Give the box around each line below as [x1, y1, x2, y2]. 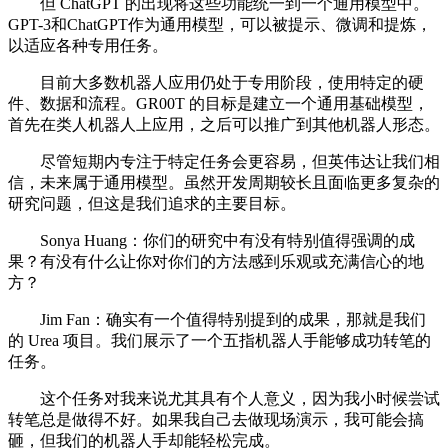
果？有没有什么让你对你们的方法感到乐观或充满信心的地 [8, 253, 424, 271]
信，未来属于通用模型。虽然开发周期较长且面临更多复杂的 [8, 174, 440, 192]
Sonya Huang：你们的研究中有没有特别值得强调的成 [8, 232, 415, 250]
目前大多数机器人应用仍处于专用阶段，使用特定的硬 [8, 74, 424, 92]
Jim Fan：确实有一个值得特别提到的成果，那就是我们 [8, 311, 426, 329]
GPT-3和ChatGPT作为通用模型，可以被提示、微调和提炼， [8, 16, 432, 34]
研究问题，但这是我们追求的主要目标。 [8, 195, 296, 213]
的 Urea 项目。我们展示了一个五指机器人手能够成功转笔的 [8, 332, 431, 350]
